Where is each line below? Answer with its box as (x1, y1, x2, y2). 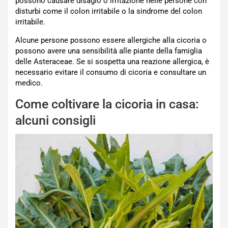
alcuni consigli (15, 113, 96, 128)
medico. (15, 78, 43, 88)
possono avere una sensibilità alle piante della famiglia (15, 46, 202, 56)
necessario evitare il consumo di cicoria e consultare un (15, 68, 206, 77)
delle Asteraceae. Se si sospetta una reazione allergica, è (15, 57, 209, 67)
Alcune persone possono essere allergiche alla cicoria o (15, 36, 207, 45)
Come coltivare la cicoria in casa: (15, 97, 199, 112)
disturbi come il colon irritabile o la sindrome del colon (15, 7, 202, 16)
